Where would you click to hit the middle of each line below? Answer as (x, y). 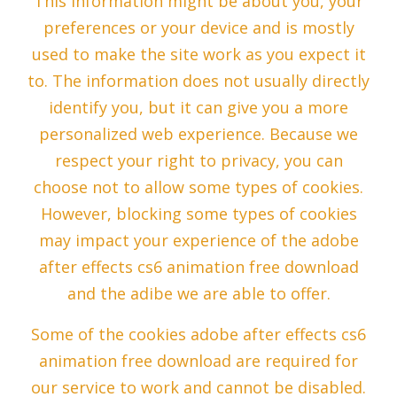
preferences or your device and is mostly (198, 28)
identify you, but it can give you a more (198, 108)
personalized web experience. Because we (198, 134)
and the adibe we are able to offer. (198, 294)
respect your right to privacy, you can (198, 161)
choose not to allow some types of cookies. (198, 187)
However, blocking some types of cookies (198, 214)
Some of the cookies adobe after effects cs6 (198, 335)
